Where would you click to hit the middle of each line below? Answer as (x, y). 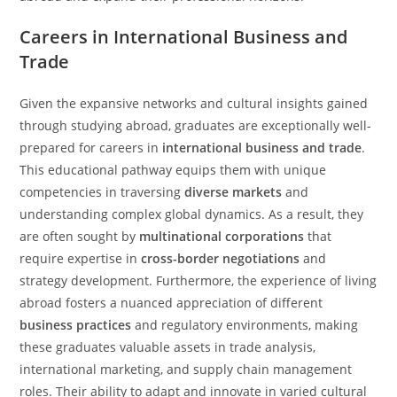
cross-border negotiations (221, 258)
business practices (76, 325)
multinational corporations (222, 236)
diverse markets (234, 192)
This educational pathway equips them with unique (173, 170)
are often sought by (80, 236)
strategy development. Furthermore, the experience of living (198, 280)
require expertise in (81, 258)
